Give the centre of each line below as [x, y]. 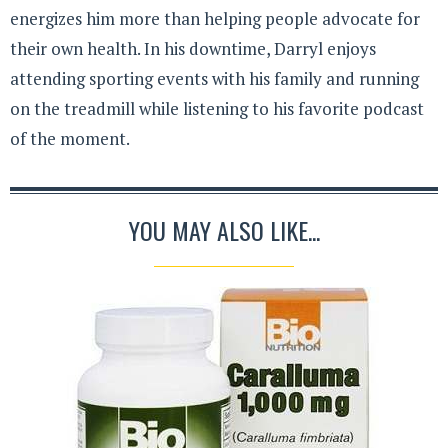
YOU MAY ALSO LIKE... [224, 229]
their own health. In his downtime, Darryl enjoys [193, 49]
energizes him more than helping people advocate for [215, 19]
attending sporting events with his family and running [214, 79]
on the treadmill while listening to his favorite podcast [217, 109]
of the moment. [70, 139]
